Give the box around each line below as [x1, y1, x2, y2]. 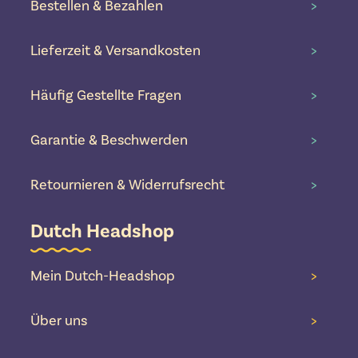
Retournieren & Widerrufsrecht [30, 176, 225, 195]
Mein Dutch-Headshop [30, 267, 175, 286]
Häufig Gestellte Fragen [30, 86, 181, 105]
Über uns [30, 312, 87, 331]
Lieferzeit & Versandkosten [30, 42, 201, 61]
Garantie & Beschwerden [30, 131, 188, 150]
